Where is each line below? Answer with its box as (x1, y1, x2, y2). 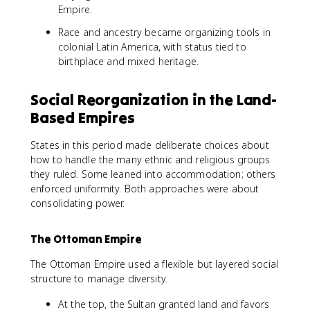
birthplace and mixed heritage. (58, 55, 199, 68)
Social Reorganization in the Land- (30, 90, 277, 109)
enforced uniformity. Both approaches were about (30, 182, 259, 195)
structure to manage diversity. (30, 272, 167, 285)
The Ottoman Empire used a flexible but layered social (30, 257, 278, 271)
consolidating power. (30, 197, 125, 210)
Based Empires (30, 108, 135, 127)
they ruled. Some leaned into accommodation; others (30, 167, 276, 181)
